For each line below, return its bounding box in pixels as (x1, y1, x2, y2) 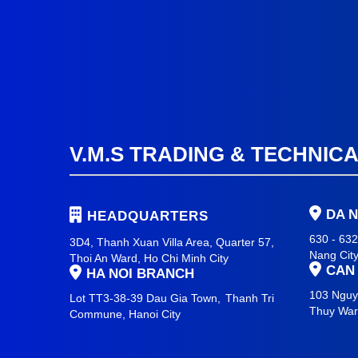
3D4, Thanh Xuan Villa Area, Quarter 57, (70, 235, 274, 249)
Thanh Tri (225, 291, 274, 304)
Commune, (70, 307, 129, 320)
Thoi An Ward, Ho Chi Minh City (70, 251, 229, 265)
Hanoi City (129, 307, 181, 320)
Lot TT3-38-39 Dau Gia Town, (70, 291, 221, 304)
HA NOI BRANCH (86, 265, 194, 281)
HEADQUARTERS (87, 208, 209, 224)
